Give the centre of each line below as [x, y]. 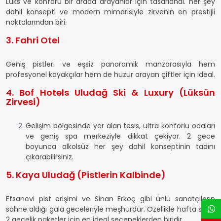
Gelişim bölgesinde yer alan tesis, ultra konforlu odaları [120, 126]
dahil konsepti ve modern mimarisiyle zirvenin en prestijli [110, 12]
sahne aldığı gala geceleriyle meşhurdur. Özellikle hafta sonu [110, 209]
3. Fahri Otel [33, 40]
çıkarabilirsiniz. [50, 157]
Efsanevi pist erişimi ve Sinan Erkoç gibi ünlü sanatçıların [110, 199]
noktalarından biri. [36, 22]
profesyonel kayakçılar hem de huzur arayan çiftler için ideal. [110, 74]
